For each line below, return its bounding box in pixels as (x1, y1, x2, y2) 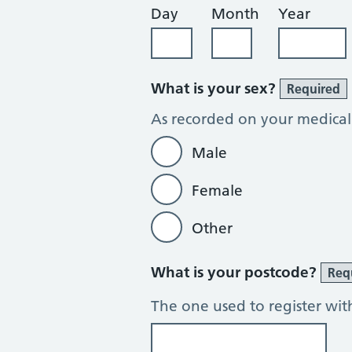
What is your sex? (151, 79, 280, 97)
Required (287, 81, 340, 97)
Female (192, 181, 243, 200)
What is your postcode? (151, 263, 321, 281)
